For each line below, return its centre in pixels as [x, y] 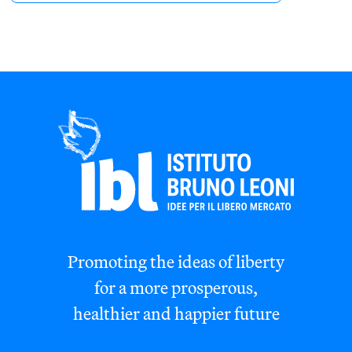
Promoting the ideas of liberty [176, 262]
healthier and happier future [176, 314]
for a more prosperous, [176, 288]
